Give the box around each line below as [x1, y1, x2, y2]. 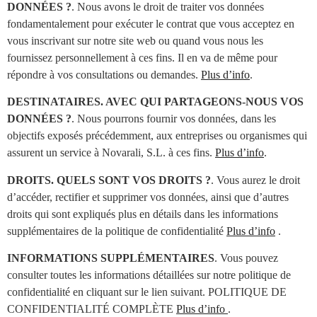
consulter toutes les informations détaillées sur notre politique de [7, 268, 291, 281]
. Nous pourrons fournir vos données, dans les [71, 113, 276, 125]
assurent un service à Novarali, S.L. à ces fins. [7, 146, 215, 159]
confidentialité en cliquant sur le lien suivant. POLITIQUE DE [7, 285, 287, 298]
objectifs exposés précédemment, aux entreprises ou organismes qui [7, 129, 307, 142]
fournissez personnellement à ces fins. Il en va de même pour [7, 51, 277, 64]
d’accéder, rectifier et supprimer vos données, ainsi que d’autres [7, 190, 289, 203]
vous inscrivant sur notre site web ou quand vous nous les [7, 34, 263, 47]
